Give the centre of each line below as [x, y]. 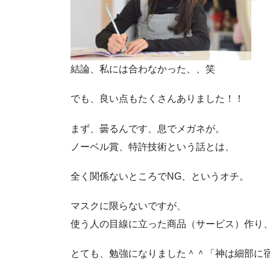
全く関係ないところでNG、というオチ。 [160, 176]
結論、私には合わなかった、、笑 [143, 69]
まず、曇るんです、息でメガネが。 [148, 128]
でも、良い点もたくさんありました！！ [157, 99]
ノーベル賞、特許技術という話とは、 [152, 146]
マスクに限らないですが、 [128, 206]
